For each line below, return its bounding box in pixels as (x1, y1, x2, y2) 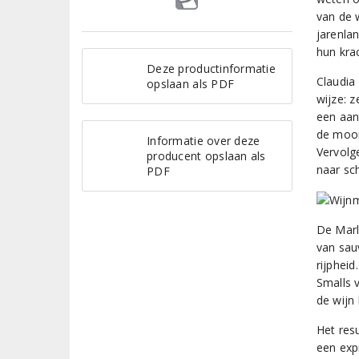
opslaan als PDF (147, 76, 235, 91)
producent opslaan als (147, 148, 266, 163)
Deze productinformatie (147, 61, 276, 76)
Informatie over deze (147, 133, 260, 148)
